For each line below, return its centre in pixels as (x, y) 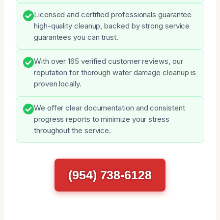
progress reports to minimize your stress (102, 119)
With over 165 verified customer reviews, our (109, 61)
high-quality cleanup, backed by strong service (112, 26)
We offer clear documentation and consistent (110, 108)
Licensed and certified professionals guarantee (113, 14)
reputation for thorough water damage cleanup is (115, 72)
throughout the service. (73, 130)
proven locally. (58, 84)
